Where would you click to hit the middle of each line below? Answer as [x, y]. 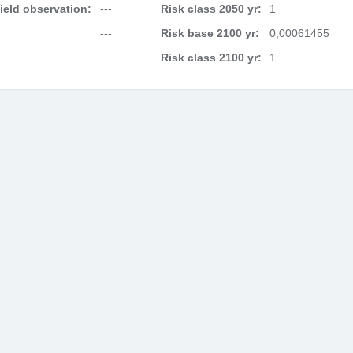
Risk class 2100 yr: [211, 58]
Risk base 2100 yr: [210, 33]
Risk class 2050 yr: [211, 9]
